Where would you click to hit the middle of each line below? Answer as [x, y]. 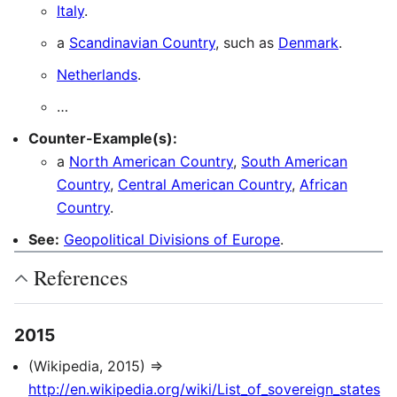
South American [294, 161]
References [81, 277]
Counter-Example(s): [103, 138]
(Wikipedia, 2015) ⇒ [96, 366]
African [323, 184]
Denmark [308, 43]
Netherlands [97, 74]
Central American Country [205, 184]
